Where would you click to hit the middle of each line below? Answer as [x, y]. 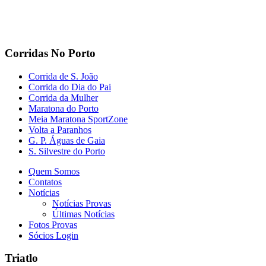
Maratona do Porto [64, 108]
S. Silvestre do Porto [67, 151]
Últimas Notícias [83, 214]
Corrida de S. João [63, 76]
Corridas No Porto [50, 53]
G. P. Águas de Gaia [67, 140]
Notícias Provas [82, 203]
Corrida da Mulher [63, 97]
